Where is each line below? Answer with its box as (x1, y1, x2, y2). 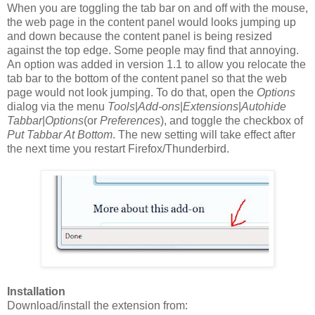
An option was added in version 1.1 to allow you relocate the (7, 58, 306, 70)
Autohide (241, 100, 286, 112)
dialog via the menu (7, 100, 108, 112)
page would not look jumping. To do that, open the (7, 86, 257, 98)
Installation (7, 285, 65, 297)
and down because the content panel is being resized (7, 30, 272, 42)
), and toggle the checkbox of (160, 114, 303, 127)
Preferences (100, 114, 160, 127)
